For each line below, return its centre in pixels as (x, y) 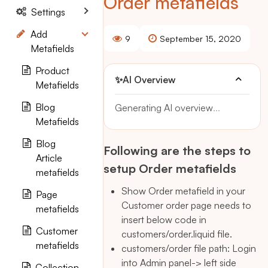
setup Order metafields (170, 168)
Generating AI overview (164, 108)
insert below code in (164, 220)
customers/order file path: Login (189, 248)
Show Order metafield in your (183, 191)
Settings (48, 12)
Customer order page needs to (186, 205)
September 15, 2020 (200, 38)
